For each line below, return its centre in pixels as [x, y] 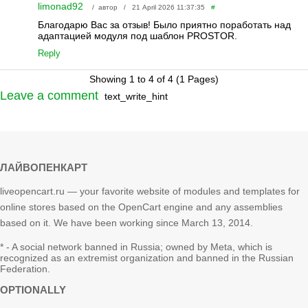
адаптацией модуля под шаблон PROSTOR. [137, 36]
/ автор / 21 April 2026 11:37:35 [148, 8]
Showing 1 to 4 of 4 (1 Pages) [154, 79]
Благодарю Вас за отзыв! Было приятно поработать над [164, 25]
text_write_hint [136, 97]
